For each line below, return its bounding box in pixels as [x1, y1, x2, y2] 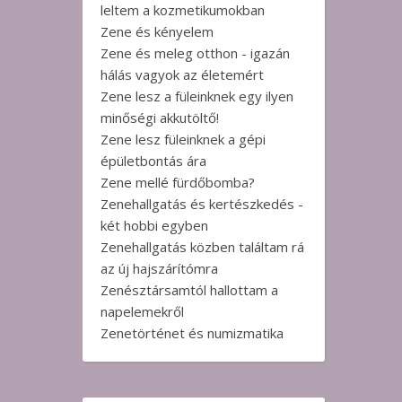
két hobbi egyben [100, 216, 208, 234]
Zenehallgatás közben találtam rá [100, 238, 304, 256]
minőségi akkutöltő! [100, 109, 219, 127]
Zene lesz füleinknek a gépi [100, 130, 266, 148]
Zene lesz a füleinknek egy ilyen [100, 87, 293, 105]
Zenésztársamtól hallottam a [100, 281, 278, 299]
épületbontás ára [100, 152, 206, 170]
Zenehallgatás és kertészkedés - [100, 195, 303, 213]
